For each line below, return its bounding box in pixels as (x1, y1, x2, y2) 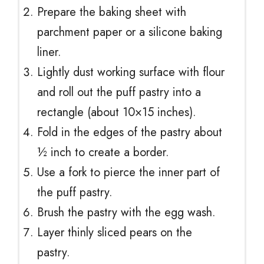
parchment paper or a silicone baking (37, 23, 222, 41)
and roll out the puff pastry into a (37, 83, 201, 101)
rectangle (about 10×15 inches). (37, 103, 196, 121)
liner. (37, 43, 61, 61)
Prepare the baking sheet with (37, 3, 186, 21)
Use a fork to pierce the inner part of (37, 163, 220, 181)
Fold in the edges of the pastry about (37, 123, 222, 141)
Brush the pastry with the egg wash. (37, 203, 216, 221)
